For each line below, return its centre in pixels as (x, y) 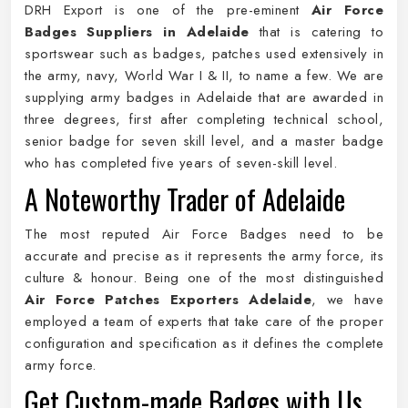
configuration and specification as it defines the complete (204, 343)
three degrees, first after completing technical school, (204, 119)
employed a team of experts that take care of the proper (204, 321)
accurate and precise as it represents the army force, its (204, 256)
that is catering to (316, 32)
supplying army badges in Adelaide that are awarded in (204, 97)
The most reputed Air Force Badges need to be (204, 234)
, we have (348, 300)
